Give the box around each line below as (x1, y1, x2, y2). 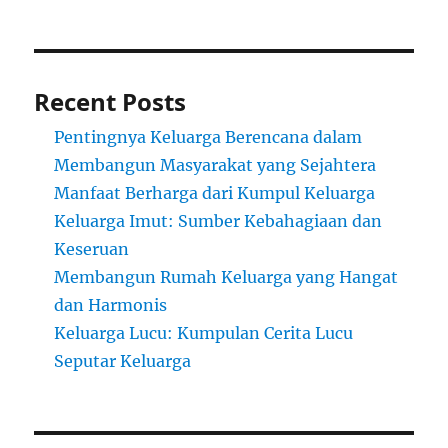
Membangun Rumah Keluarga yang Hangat (54, 267, 399, 288)
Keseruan (54, 239, 130, 260)
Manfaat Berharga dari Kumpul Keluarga (54, 183, 376, 204)
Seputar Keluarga (54, 351, 192, 372)
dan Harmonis (54, 295, 168, 316)
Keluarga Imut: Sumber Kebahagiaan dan (54, 211, 383, 232)
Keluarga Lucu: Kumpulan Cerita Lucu (54, 323, 354, 344)
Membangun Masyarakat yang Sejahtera (54, 155, 377, 176)
